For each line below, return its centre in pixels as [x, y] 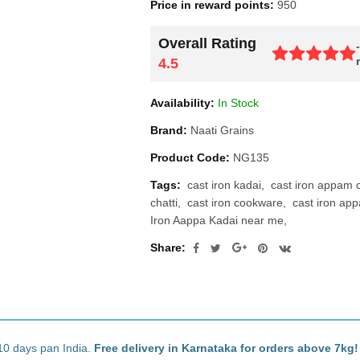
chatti [164, 202]
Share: [168, 247]
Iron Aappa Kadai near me [217, 220]
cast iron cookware [235, 202]
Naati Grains [222, 130]
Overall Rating [207, 43]
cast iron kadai [224, 185]
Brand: [169, 130]
